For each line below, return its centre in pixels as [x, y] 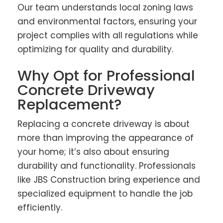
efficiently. [40, 208]
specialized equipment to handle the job [105, 194]
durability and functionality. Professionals [107, 166]
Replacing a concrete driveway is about [104, 124]
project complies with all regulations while [108, 35]
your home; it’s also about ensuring [93, 152]
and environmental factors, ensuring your [107, 21]
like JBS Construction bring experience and [109, 180]
